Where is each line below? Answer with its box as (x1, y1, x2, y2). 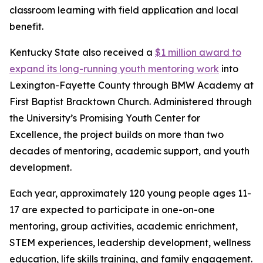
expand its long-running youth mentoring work (9, 63, 219, 75)
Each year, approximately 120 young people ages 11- (9, 187, 251, 199)
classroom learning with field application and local (9, 4, 238, 16)
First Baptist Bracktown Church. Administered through (9, 96, 252, 107)
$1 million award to (155, 46, 241, 58)
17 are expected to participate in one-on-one (9, 204, 215, 215)
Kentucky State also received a (9, 46, 153, 58)
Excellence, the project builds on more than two (9, 129, 224, 140)
